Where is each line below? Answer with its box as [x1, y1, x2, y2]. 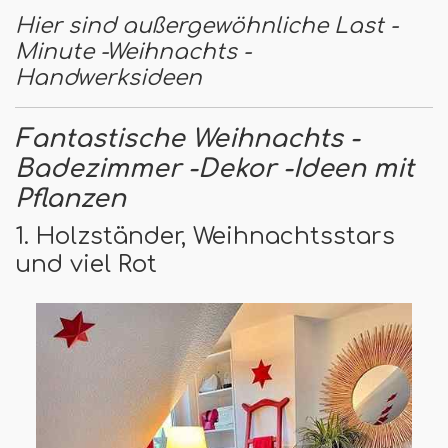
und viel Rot [15, 250, 157, 277]
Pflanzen [15, 184, 126, 213]
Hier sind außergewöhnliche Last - [15, 13, 398, 38]
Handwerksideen [15, 65, 202, 90]
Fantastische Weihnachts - [15, 124, 360, 153]
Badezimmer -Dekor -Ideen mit [15, 154, 414, 183]
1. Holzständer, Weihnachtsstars [15, 222, 395, 249]
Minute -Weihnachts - [15, 39, 251, 64]
